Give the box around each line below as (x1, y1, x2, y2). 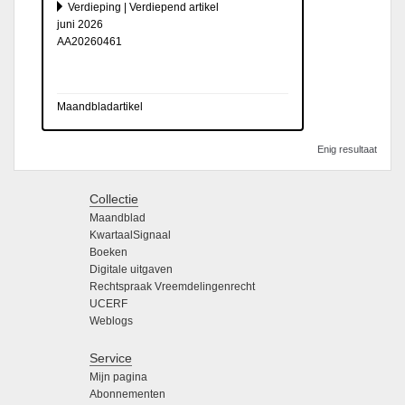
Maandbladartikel (57, 99, 143, 113)
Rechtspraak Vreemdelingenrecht (89, 279, 255, 293)
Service (89, 350, 132, 365)
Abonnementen (89, 387, 165, 400)
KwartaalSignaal (89, 228, 171, 241)
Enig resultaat (317, 143, 377, 155)
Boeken (89, 245, 127, 259)
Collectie (89, 191, 138, 206)
